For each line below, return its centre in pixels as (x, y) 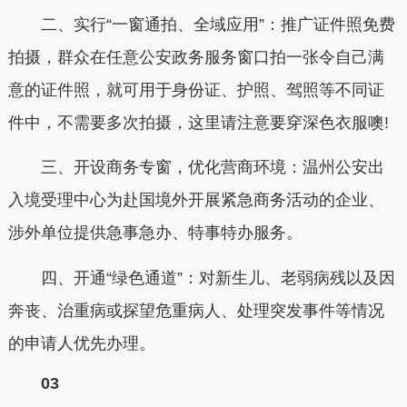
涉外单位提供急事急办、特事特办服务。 (155, 233)
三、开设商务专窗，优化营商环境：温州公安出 (196, 167)
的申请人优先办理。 (81, 343)
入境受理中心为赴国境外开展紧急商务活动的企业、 (196, 200)
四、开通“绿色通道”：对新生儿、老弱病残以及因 (201, 278)
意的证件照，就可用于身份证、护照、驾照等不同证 (196, 89)
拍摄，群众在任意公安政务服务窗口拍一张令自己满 (196, 57)
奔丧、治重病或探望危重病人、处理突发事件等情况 (196, 310)
